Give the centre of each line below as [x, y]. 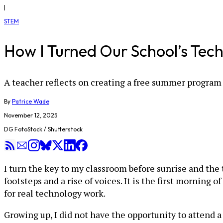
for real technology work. [55, 193]
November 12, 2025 [31, 115]
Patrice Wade [31, 101]
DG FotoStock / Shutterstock [43, 129]
